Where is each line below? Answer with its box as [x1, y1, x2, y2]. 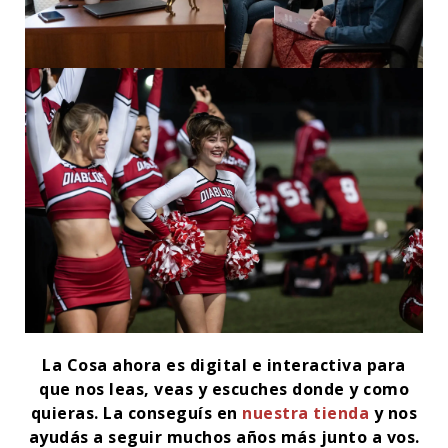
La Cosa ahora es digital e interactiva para [42, 353, 406, 376]
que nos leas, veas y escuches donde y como [39, 377, 409, 400]
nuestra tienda [242, 401, 370, 424]
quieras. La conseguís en [30, 401, 243, 424]
